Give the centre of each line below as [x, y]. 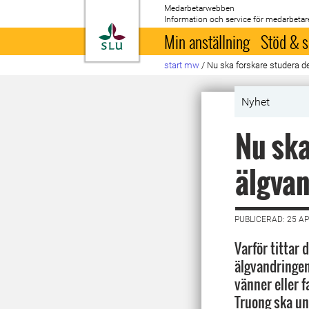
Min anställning [207, 41]
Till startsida [160, 30]
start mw [182, 65]
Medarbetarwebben [200, 8]
